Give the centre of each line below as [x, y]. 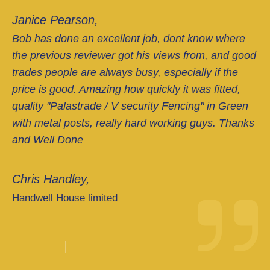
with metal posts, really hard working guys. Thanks [133, 123]
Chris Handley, [51, 179]
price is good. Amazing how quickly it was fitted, [126, 89]
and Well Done [48, 140]
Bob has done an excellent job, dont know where [129, 38]
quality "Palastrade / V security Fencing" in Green [130, 106]
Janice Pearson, [55, 20]
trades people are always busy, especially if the [125, 72]
